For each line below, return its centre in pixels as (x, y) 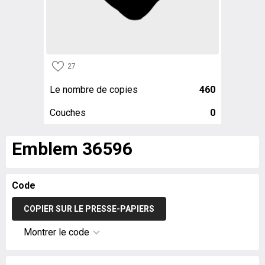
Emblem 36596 (72, 149)
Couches (68, 113)
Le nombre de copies (94, 90)
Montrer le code (56, 232)
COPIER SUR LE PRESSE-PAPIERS (89, 209)
